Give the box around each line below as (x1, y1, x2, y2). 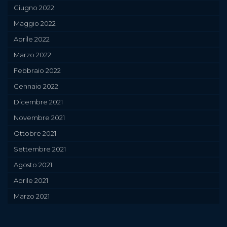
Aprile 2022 (14, 35, 50, 43)
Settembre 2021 (14, 145, 66, 153)
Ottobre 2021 (14, 129, 56, 137)
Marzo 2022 (14, 51, 51, 59)
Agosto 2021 (14, 161, 52, 169)
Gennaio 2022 (14, 82, 58, 90)
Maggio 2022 (14, 19, 56, 27)
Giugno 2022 (14, 4, 54, 12)
